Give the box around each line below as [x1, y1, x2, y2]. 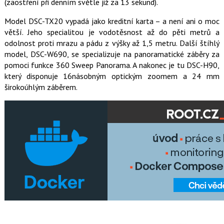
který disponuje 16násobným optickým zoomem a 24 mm [4, 71, 220, 81]
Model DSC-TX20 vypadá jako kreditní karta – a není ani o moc [4, 16, 220, 26]
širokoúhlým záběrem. [4, 82, 77, 92]
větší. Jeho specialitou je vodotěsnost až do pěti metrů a [4, 27, 220, 37]
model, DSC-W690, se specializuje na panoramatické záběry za [4, 49, 220, 59]
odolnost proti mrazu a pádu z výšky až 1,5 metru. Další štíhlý [4, 38, 220, 48]
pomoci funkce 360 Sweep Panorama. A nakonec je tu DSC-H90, [4, 60, 220, 70]
